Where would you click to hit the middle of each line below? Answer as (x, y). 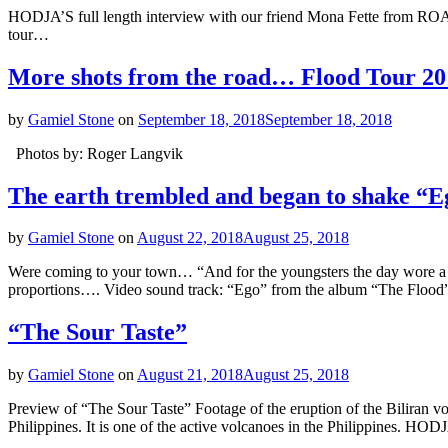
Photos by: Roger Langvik (99, 153)
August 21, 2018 (190, 375)
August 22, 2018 (190, 238)
